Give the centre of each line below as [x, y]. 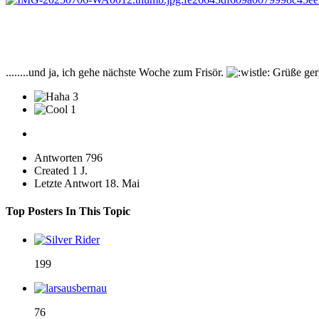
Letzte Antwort [68, 184]
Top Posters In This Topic [68, 211]
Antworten [58, 158]
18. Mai [122, 184]
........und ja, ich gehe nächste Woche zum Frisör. [116, 73]
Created [52, 171]
